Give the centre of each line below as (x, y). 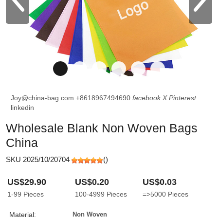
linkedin (22, 108)
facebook (146, 98)
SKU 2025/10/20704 (39, 159)
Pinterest (182, 98)
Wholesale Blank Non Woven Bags (102, 128)
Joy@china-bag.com (43, 98)
